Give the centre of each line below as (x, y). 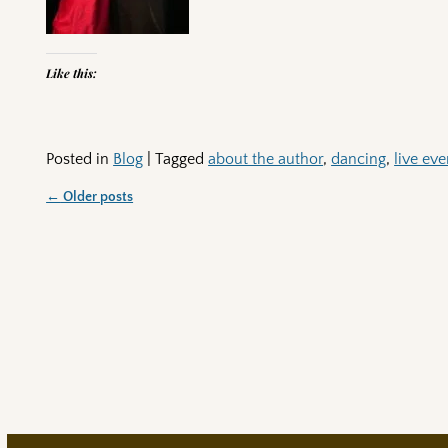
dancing (359, 158)
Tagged (180, 158)
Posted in (78, 158)
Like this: (72, 72)
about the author (266, 158)
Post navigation (122, 215)
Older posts (97, 196)
